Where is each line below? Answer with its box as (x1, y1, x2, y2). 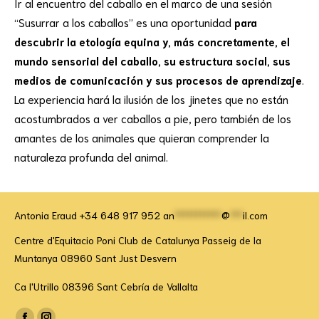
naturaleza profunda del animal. (14, 150, 168, 164)
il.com (243, 209, 268, 222)
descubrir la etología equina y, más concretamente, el (14, 34, 290, 49)
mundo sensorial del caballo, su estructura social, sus (14, 53, 291, 68)
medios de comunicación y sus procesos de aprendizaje (14, 73, 302, 88)
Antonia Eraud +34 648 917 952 (14, 209, 163, 222)
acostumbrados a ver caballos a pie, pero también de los (14, 111, 291, 126)
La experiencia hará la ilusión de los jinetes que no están (14, 92, 288, 107)
